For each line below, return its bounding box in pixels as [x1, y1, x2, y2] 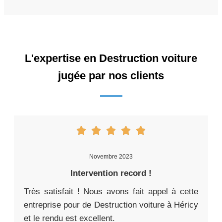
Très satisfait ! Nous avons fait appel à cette [24, 186, 198, 196]
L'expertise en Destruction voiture [25, 52, 197, 64]
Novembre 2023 [89, 153, 133, 160]
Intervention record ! [70, 168, 152, 178]
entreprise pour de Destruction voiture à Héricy [24, 200, 198, 210]
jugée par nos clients [58, 69, 164, 82]
